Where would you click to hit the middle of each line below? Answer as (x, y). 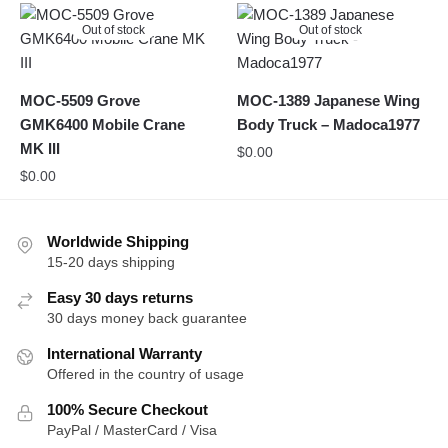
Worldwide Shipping (118, 241)
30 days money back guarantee (147, 317)
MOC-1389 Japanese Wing (329, 100)
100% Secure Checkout (127, 409)
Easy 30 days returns (120, 297)
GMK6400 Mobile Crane (102, 124)
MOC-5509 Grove (80, 100)
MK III (40, 148)
